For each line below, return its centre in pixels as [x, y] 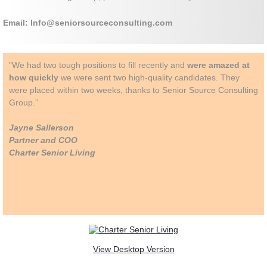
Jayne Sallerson [41, 128]
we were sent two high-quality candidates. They [149, 78]
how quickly [34, 78]
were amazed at [218, 65]
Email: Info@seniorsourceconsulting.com [88, 23]
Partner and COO [43, 140]
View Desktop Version [133, 249]
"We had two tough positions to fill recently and [98, 65]
